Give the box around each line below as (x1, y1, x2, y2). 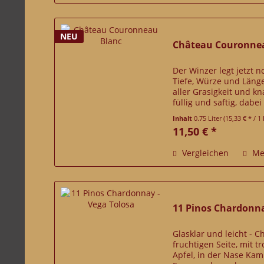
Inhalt (173, 114, 194, 123)
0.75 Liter (194, 114, 224, 123)
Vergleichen (180, 147, 229, 159)
